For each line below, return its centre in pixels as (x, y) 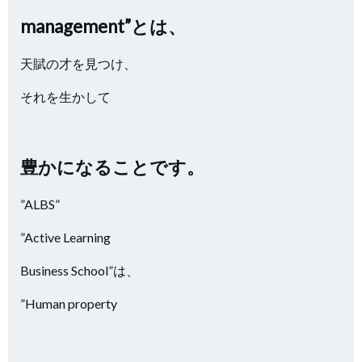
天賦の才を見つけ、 (78, 63)
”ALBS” (40, 204)
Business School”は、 (80, 270)
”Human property (70, 303)
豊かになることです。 (112, 167)
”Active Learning (67, 237)
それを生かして (65, 97)
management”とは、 (103, 26)
